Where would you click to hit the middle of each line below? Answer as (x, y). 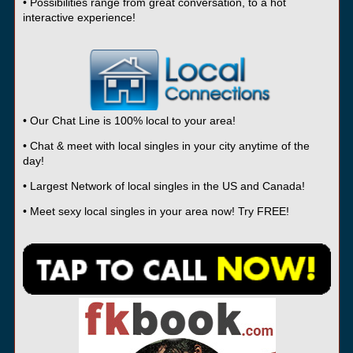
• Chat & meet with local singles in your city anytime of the (166, 146)
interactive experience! (79, 18)
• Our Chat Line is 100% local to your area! (129, 121)
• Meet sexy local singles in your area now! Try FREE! (156, 212)
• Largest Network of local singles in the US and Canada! (163, 186)
